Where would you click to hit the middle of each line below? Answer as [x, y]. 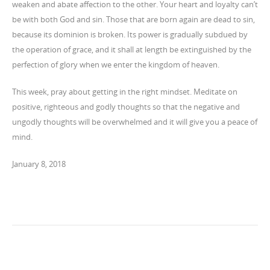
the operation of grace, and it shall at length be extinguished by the [132, 49]
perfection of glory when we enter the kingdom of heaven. [116, 64]
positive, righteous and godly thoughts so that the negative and [126, 107]
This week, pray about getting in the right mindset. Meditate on [125, 92]
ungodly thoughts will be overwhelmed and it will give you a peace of [135, 122]
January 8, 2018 [39, 164]
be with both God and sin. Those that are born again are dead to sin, [133, 19]
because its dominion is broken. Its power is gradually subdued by [130, 34]
